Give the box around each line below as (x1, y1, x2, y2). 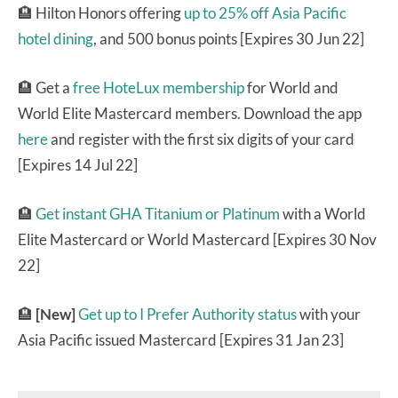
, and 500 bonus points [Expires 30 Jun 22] (93, 28, 364, 48)
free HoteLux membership (73, 77, 244, 97)
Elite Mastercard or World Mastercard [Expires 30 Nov (18, 229, 377, 249)
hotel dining (18, 28, 93, 48)
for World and (244, 77, 338, 97)
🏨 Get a (18, 77, 73, 97)
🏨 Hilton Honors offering (18, 3, 184, 22)
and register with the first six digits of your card (48, 129, 354, 148)
